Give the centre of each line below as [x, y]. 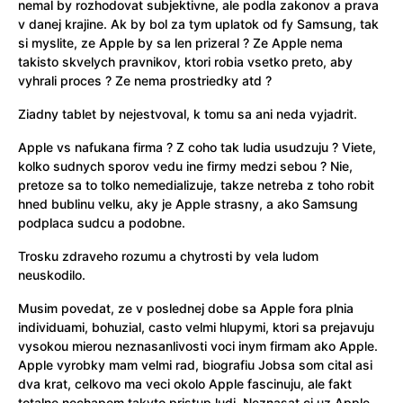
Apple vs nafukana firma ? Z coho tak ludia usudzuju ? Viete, [197, 148]
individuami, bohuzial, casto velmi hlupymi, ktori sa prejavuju [196, 327]
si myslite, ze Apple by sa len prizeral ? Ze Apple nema [180, 43]
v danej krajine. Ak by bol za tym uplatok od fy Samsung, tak [198, 24]
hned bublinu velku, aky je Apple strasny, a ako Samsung [188, 204]
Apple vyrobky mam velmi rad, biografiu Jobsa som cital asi [195, 365]
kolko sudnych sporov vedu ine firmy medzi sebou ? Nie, [185, 166]
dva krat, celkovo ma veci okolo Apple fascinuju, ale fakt [185, 384]
